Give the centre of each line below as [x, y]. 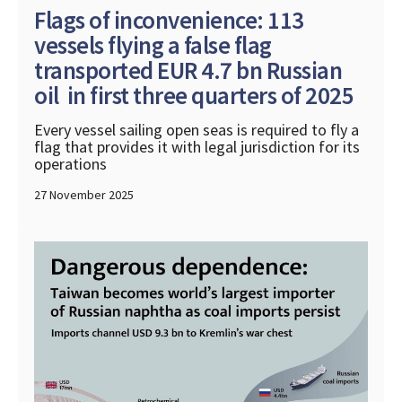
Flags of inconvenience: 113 [169, 19]
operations [70, 163]
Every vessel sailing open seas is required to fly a [197, 129]
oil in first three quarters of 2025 [194, 95]
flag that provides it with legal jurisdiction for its [197, 146]
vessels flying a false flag [153, 44]
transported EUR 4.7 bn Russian [188, 70]
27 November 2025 [84, 194]
